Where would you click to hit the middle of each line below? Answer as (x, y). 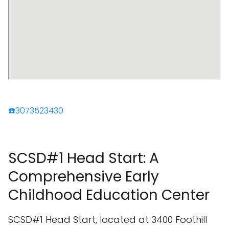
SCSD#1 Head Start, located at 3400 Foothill (108, 220)
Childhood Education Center (109, 195)
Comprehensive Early (84, 177)
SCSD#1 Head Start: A (84, 158)
